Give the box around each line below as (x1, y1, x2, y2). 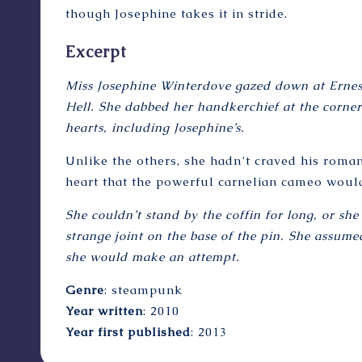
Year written (65, 302, 143, 318)
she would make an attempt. (65, 248, 240, 264)
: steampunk (104, 281, 183, 297)
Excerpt (65, 40, 127, 62)
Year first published (65, 323, 191, 339)
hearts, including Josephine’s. (65, 119, 245, 135)
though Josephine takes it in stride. (65, 5, 288, 21)
